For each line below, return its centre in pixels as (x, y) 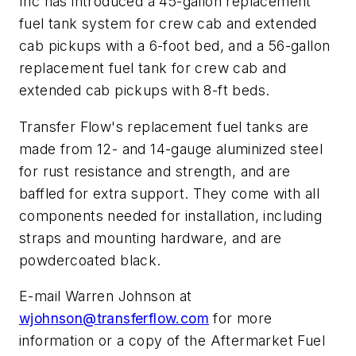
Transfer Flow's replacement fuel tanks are (164, 126)
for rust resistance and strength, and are (155, 171)
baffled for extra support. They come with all (169, 193)
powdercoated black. (90, 260)
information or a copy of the (115, 341)
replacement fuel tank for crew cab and (153, 68)
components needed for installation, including (170, 215)
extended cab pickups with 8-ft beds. (145, 91)
